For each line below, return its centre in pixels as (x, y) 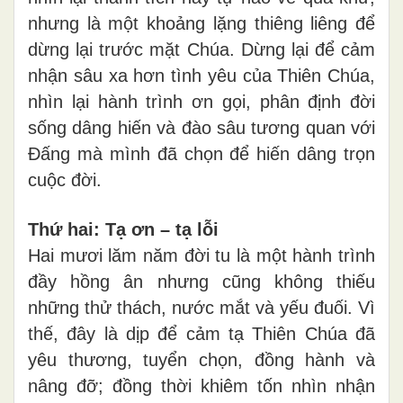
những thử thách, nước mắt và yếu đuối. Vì (201, 307)
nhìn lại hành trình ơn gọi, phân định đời (201, 101)
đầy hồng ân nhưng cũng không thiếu (201, 281)
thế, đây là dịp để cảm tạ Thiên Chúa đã (201, 333)
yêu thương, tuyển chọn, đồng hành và (201, 359)
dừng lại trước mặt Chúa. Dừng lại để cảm (201, 49)
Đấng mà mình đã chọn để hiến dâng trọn (201, 153)
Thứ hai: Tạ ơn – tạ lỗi (123, 229)
